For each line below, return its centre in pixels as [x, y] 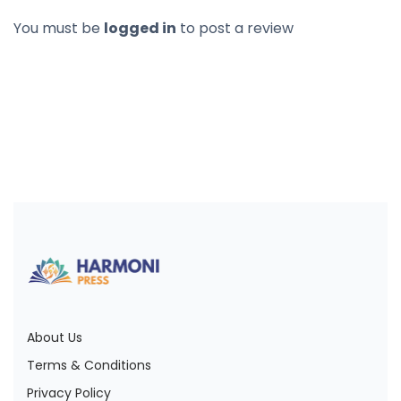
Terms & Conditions [89, 366]
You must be [59, 29]
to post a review [235, 29]
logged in [140, 29]
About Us [55, 338]
